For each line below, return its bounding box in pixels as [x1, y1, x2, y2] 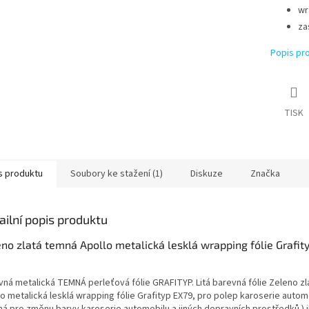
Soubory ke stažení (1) [70, 167, 163, 181]
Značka [250, 167, 280, 181]
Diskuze [190, 167, 223, 181]
